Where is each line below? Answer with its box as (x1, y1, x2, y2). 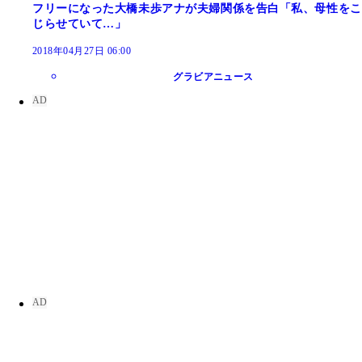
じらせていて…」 (32, 17, 127, 30)
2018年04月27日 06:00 (32, 44, 132, 57)
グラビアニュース (173, 70, 254, 82)
